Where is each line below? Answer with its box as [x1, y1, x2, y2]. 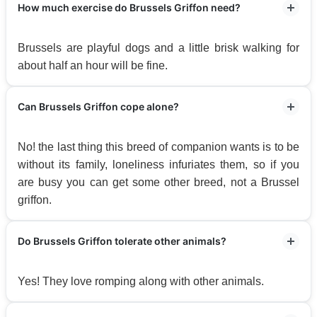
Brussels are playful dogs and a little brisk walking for [18, 41, 299, 54]
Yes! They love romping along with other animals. [18, 275, 264, 287]
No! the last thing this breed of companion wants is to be [18, 140, 299, 153]
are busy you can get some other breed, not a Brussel [18, 175, 299, 188]
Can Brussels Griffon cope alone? [18, 100, 179, 113]
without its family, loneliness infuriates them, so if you [18, 158, 299, 171]
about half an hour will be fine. [18, 59, 168, 71]
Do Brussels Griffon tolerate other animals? [18, 234, 226, 247]
